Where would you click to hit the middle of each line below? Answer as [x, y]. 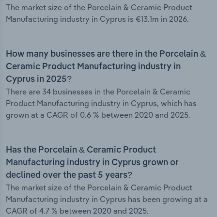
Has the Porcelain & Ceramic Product [81, 150]
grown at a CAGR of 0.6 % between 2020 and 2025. [98, 115]
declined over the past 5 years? [69, 176]
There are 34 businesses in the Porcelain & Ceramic [98, 92]
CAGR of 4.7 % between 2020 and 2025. [77, 211]
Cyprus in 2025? [39, 80]
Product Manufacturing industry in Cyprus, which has [101, 103]
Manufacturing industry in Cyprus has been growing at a [107, 199]
